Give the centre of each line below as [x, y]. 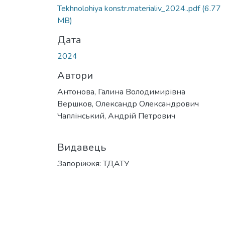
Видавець [82, 147]
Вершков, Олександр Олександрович [128, 104]
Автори [75, 75]
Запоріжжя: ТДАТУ [93, 163]
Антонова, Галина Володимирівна [121, 92]
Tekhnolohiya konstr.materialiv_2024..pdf [130, 8]
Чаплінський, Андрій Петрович [116, 116]
